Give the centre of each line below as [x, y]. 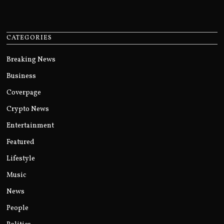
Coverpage [24, 93]
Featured [21, 142]
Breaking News [31, 60]
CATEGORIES [29, 38]
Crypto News [28, 109]
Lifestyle [21, 159]
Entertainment [30, 126]
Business [21, 76]
